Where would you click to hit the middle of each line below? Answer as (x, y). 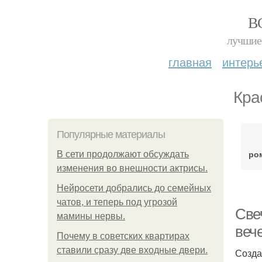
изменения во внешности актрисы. (132, 168)
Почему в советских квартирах (123, 236)
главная (190, 62)
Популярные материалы (111, 135)
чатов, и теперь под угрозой (117, 202)
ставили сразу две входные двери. (132, 250)
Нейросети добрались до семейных (134, 188)
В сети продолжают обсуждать (123, 154)
